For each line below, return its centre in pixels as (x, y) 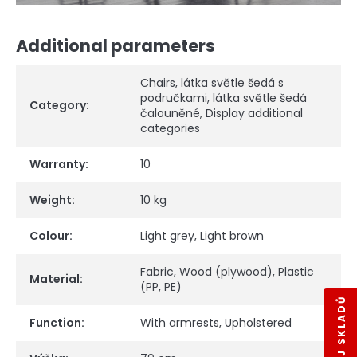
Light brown (232, 235)
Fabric (157, 271)
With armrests (180, 322)
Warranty (57, 164)
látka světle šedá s (232, 82)
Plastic (296, 271)
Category (58, 105)
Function (55, 322)
